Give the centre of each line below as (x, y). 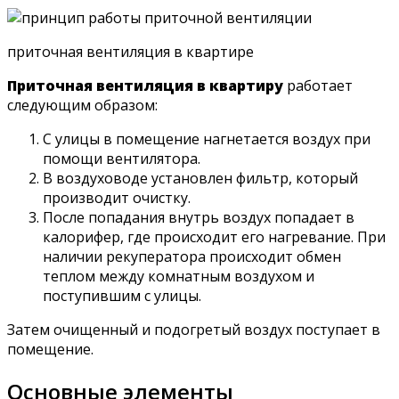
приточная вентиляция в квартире (130, 52)
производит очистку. (117, 198)
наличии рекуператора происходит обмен (192, 257)
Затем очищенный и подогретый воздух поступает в (194, 330)
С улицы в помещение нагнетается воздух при (207, 139)
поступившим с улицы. (122, 296)
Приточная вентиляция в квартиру (145, 86)
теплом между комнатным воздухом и (179, 277)
